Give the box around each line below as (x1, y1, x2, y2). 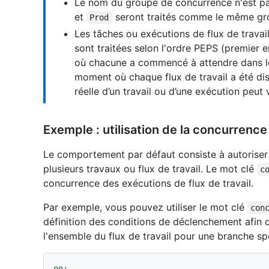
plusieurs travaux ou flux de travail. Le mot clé (43, 163, 257, 175)
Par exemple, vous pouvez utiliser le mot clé (43, 201, 247, 214)
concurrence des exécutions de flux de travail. (43, 177, 253, 190)
